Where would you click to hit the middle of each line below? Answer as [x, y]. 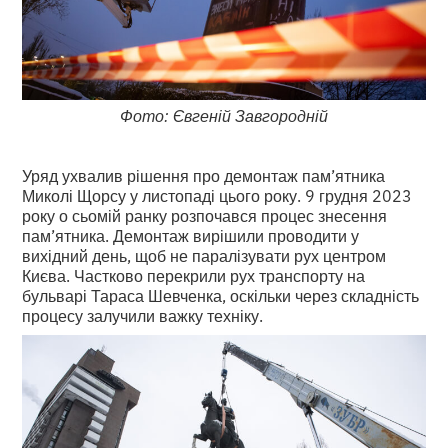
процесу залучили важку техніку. [143, 315]
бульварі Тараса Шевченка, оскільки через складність [221, 295]
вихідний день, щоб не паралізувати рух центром [204, 255]
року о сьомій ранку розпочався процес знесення [205, 215]
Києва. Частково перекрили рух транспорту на [194, 275]
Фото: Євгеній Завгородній [224, 115]
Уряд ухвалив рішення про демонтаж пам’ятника [204, 175]
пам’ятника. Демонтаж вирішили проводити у [191, 235]
